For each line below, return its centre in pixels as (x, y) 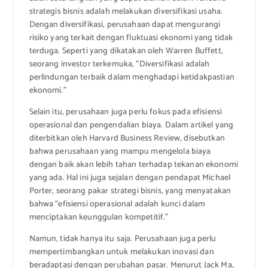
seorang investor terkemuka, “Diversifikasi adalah (119, 64)
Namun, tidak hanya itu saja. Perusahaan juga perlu (123, 239)
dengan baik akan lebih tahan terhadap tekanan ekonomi (133, 165)
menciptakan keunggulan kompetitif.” (99, 217)
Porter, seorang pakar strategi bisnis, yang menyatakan (130, 191)
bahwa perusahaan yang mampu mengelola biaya (120, 151)
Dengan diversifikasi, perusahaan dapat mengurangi (125, 25)
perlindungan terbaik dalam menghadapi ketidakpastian (132, 77)
